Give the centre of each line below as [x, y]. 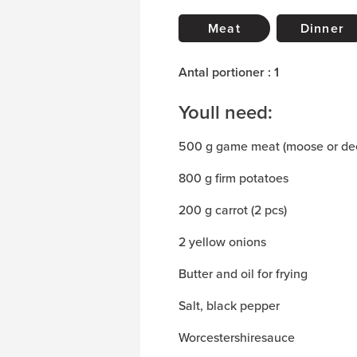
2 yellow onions [222, 241]
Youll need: [226, 112]
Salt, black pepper [229, 305]
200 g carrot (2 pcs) [233, 210]
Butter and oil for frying [243, 273]
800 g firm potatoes [233, 178]
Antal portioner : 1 [229, 72]
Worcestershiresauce [237, 337]
